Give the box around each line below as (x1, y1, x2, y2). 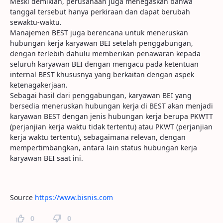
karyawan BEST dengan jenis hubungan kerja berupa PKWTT (10, 111, 213, 121)
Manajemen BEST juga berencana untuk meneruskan (10, 28, 188, 37)
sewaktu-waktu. (10, 17, 62, 27)
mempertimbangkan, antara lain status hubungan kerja (10, 143, 197, 152)
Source (10, 193, 35, 202)
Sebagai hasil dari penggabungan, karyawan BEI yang (10, 91, 192, 100)
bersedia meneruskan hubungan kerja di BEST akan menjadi (10, 101, 213, 111)
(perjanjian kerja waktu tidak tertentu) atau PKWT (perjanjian (10, 122, 213, 131)
